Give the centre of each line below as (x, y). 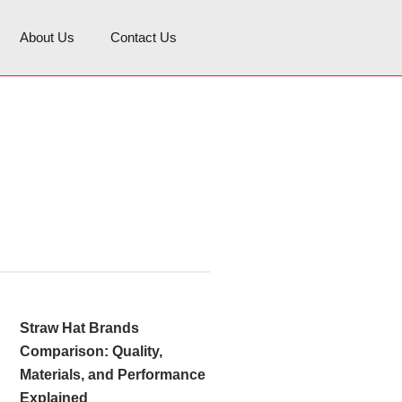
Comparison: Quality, (92, 352)
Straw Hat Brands (80, 328)
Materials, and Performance (113, 375)
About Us (48, 37)
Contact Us (144, 37)
